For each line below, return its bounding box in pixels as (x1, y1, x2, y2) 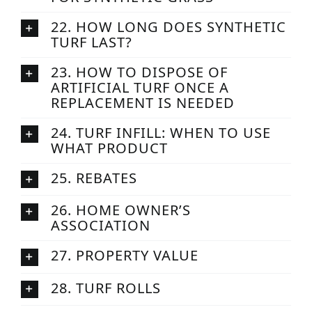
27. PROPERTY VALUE (50, 246, 198, 265)
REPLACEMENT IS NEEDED (50, 93, 235, 113)
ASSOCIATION (50, 216, 150, 235)
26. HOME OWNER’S (50, 201, 191, 220)
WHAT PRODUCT (50, 139, 168, 158)
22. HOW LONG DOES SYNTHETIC (50, 17, 286, 37)
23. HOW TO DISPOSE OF (50, 63, 228, 82)
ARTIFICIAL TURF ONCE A (50, 78, 229, 97)
